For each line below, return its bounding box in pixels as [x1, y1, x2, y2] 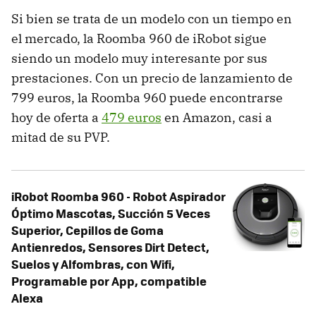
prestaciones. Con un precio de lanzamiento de [11, 69, 293, 86]
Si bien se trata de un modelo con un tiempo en [11, 10, 292, 27]
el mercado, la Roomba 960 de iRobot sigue [11, 30, 267, 47]
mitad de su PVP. [11, 128, 110, 145]
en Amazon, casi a [162, 109, 272, 126]
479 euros [102, 109, 162, 126]
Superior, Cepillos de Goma [11, 221, 164, 238]
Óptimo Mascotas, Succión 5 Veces [11, 204, 210, 221]
